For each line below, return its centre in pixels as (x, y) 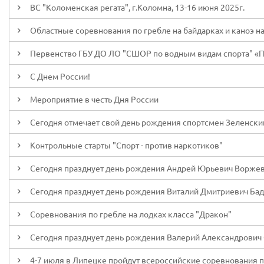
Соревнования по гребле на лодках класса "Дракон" (131, 214)
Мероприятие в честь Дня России (94, 99)
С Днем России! (60, 76)
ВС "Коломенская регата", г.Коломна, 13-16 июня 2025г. (137, 7)
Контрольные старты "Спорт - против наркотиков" (126, 145)
